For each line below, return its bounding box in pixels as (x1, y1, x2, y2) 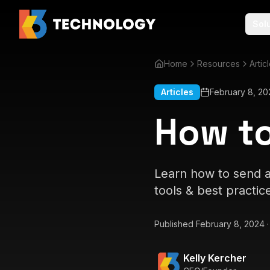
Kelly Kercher (183, 252, 246, 264)
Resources (197, 58, 240, 69)
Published (154, 219, 196, 229)
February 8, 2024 (196, 219, 265, 229)
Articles (161, 87, 193, 97)
